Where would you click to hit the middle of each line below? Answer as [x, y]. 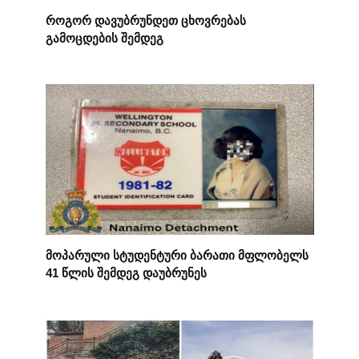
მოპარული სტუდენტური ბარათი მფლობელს [177, 255]
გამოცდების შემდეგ [104, 38]
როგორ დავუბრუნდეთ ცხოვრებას [145, 20]
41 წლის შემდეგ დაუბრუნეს [126, 272]
